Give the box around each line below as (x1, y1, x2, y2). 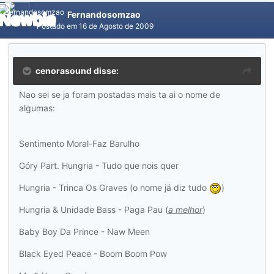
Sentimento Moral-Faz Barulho (19, 138, 139, 149)
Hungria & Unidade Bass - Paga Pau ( (19, 204, 168, 215)
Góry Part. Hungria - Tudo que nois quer (19, 160, 179, 171)
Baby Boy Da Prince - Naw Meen (19, 226, 150, 237)
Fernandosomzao (67, 9, 141, 20)
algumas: (19, 103, 55, 113)
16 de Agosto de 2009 (79, 21, 154, 31)
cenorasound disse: (35, 65, 119, 76)
